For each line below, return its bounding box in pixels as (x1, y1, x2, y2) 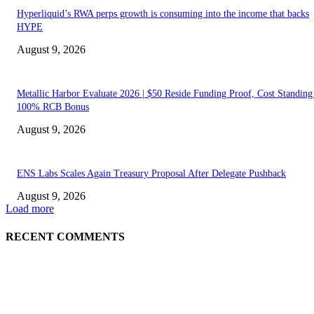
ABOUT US (125, 297, 189, 312)
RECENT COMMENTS (6, 230, 125, 243)
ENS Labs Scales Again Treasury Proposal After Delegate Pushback (17, 168, 286, 179)
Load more (6, 203, 54, 215)
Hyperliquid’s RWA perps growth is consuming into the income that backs (17, 8, 309, 20)
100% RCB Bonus (17, 102, 89, 113)
